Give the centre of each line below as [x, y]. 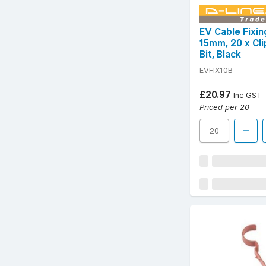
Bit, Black [220, 54]
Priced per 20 [224, 107]
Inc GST [246, 95]
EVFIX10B [216, 70]
